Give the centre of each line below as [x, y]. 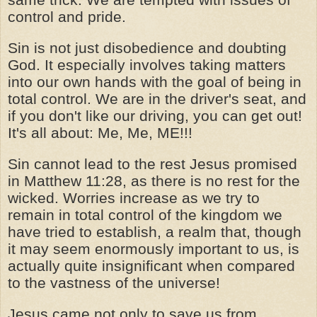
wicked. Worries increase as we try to [134, 198]
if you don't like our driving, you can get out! [155, 116]
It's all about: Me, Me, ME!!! [100, 133]
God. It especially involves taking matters [147, 65]
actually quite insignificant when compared [151, 266]
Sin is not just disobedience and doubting [147, 48]
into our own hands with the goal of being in [155, 82]
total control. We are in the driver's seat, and [157, 99]
